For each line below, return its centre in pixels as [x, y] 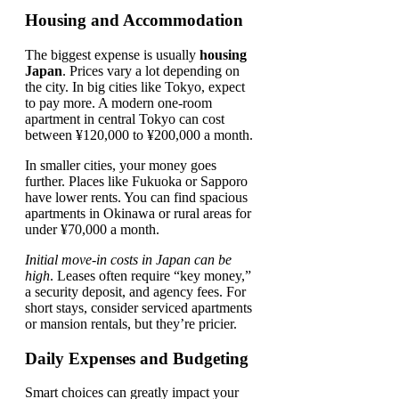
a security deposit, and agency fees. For [135, 292]
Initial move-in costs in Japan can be [128, 260]
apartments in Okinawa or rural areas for [138, 213]
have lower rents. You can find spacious [136, 197]
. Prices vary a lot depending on [151, 71]
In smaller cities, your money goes [121, 165]
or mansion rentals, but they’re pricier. [131, 324]
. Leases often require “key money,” [151, 276]
